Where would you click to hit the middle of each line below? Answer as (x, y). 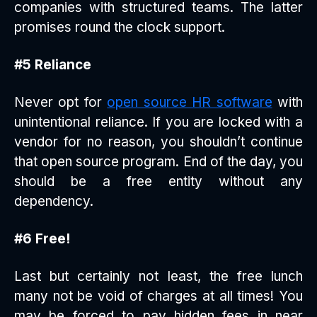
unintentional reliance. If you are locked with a (158, 122)
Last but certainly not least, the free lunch (158, 277)
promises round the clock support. (120, 28)
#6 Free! (42, 239)
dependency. (54, 202)
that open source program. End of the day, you (158, 162)
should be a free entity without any (158, 182)
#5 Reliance (53, 65)
